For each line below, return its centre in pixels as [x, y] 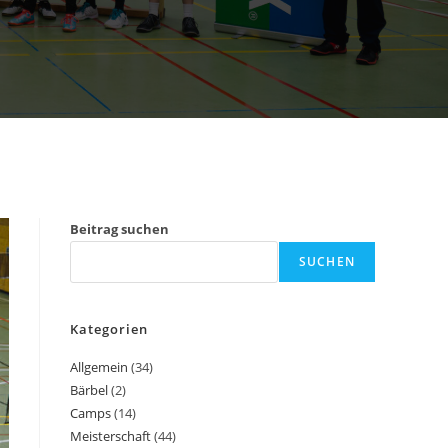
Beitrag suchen [119, 229]
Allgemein [99, 367]
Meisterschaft [110, 436]
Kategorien [109, 329]
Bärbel [89, 390]
